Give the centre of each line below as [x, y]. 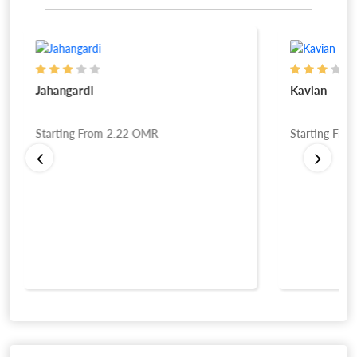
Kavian [308, 90]
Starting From [71, 134]
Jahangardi [65, 90]
